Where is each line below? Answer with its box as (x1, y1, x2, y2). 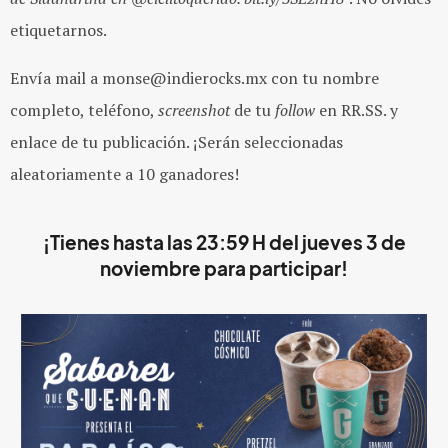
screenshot (158, 99, 230, 121)
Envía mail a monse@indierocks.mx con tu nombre (10, 67, 379, 89)
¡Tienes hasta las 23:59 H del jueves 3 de (42, 232, 406, 254)
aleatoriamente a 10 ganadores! (10, 163, 239, 185)
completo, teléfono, (10, 99, 158, 121)
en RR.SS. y (319, 99, 398, 121)
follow (275, 99, 319, 121)
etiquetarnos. (10, 19, 107, 41)
